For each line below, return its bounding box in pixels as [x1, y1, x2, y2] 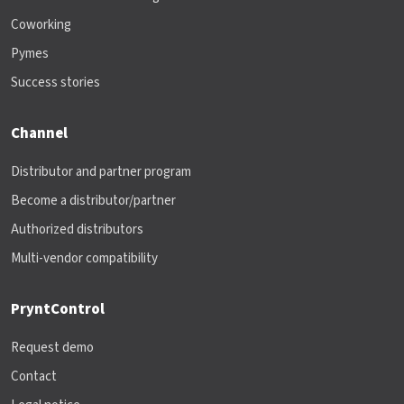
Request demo [11, 338, 94, 357]
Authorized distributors [11, 220, 143, 239]
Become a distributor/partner [11, 191, 176, 210]
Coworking [11, 15, 71, 34]
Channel [11, 123, 68, 144]
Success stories [11, 73, 100, 92]
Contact [11, 367, 57, 386]
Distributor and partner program [11, 162, 191, 181]
